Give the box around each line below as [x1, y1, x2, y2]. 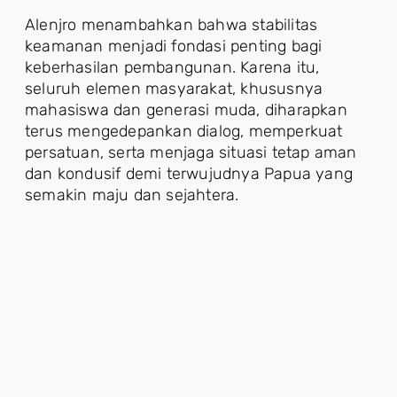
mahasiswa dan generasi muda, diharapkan [25, 99, 347, 120]
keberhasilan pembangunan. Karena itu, [25, 57, 320, 77]
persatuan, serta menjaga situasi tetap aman [25, 142, 357, 162]
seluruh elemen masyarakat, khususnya [25, 78, 323, 98]
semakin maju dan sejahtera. [25, 184, 239, 205]
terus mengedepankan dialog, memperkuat [25, 121, 343, 141]
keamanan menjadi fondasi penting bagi [25, 35, 323, 56]
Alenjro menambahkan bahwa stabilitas [25, 14, 318, 35]
